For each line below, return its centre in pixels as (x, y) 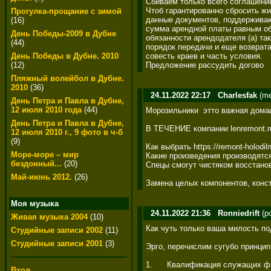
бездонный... (36, 164)
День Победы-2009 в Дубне (64, 34)
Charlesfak (237, 95)
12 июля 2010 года (46, 110)
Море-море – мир (45, 155)
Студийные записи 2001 (57, 243)
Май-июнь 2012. (43, 177)
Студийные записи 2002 (57, 230)
